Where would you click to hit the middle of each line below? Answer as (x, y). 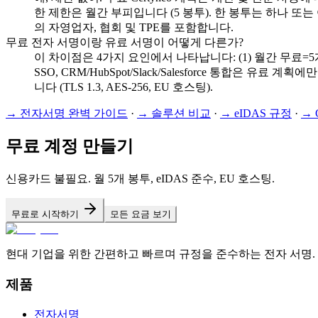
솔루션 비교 (181, 113)
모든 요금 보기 (141, 214)
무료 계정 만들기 (70, 147)
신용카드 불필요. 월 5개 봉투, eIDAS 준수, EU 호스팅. (140, 179)
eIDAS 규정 (263, 113)
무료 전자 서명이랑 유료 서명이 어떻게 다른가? (125, 42)
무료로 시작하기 (45, 214)
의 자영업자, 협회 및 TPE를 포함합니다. (134, 27)
